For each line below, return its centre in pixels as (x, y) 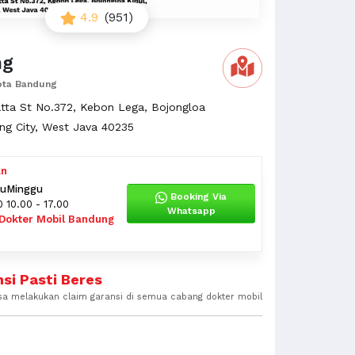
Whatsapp (191, 211)
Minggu (25, 189)
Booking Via (199, 197)
